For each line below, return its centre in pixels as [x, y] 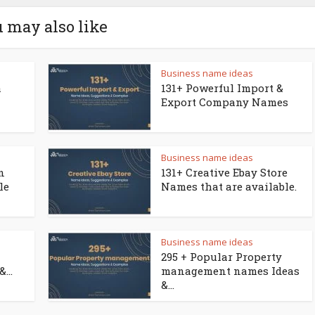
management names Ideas [230, 271]
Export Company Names [225, 102]
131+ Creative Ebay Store [224, 172]
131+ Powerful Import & [222, 88]
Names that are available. [229, 186]
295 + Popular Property [221, 257]
